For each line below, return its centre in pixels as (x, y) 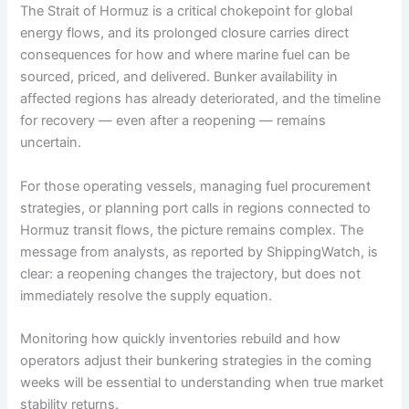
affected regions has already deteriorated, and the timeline (201, 99)
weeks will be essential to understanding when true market (202, 382)
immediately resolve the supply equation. (147, 295)
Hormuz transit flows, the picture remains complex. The (192, 230)
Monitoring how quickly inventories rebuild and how (181, 338)
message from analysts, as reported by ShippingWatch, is (199, 252)
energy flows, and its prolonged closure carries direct (185, 33)
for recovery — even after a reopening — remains (173, 121)
